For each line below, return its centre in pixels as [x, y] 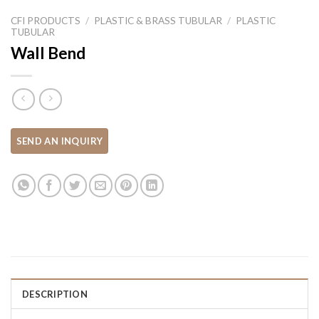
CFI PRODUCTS [46, 20]
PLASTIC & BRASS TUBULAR [158, 20]
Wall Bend [48, 53]
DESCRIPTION [55, 294]
